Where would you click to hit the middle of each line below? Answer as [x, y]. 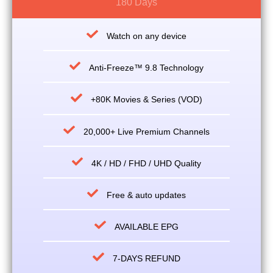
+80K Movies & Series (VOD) [146, 100]
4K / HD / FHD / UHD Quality [147, 163]
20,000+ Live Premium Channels [146, 131]
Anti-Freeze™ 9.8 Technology [147, 68]
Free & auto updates [147, 195]
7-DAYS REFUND [146, 259]
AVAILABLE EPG [146, 227]
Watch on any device [146, 36]
